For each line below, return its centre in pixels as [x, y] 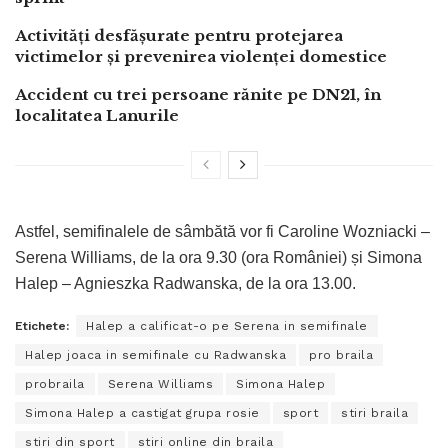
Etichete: [42, 325]
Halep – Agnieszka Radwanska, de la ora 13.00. [185, 283]
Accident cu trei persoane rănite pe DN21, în [198, 94]
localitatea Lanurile [97, 115]
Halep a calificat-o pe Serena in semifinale [227, 325]
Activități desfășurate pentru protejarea [179, 35]
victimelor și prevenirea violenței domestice [201, 56]
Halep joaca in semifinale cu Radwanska [155, 354]
